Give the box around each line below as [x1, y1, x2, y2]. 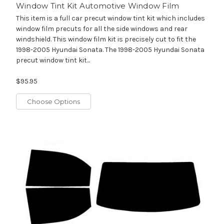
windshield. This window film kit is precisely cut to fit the [15, 35, 196, 44]
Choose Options [26, 97, 80, 106]
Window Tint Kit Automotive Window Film [15, 1, 179, 11]
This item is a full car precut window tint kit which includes [15, 14, 205, 23]
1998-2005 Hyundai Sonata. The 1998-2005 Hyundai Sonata [15, 45, 204, 54]
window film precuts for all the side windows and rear [15, 24, 187, 33]
